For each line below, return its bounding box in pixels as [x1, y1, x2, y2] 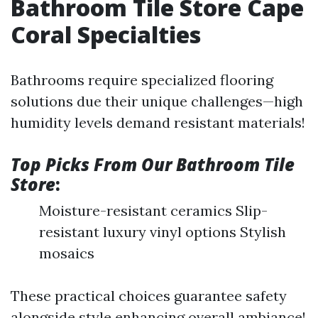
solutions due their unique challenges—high [11, 92, 303, 110]
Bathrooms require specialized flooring [11, 71, 273, 89]
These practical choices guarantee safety [11, 287, 287, 305]
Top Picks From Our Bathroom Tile [11, 153, 295, 176]
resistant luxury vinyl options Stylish [39, 223, 286, 241]
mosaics [39, 244, 94, 262]
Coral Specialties [11, 19, 201, 50]
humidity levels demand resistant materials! [11, 114, 305, 131]
